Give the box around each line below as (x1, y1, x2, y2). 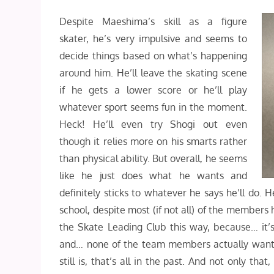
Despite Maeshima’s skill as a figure (59, 15, 248, 28)
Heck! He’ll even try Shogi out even (59, 118, 248, 131)
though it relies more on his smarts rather (59, 135, 248, 148)
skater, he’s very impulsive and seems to (59, 32, 248, 45)
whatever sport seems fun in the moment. (59, 101, 248, 114)
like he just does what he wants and (59, 169, 248, 182)
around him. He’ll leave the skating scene (59, 67, 248, 80)
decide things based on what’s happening (59, 50, 248, 62)
